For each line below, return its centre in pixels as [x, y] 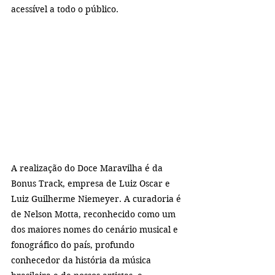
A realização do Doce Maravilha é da [88, 168]
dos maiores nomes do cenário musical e [96, 229]
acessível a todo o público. [65, 10]
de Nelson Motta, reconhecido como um [95, 214]
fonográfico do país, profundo [74, 245]
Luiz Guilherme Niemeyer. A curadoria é [97, 199]
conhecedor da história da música [82, 260]
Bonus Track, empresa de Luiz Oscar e [92, 183]
